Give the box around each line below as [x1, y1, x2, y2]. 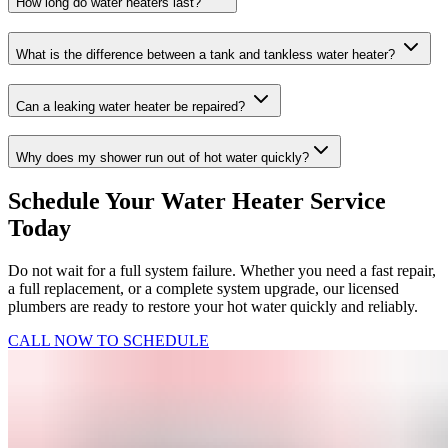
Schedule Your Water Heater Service [8, 188, 386, 215]
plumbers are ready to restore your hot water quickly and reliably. [8, 298, 418, 316]
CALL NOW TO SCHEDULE [8, 332, 209, 350]
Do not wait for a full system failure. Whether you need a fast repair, [8, 262, 436, 280]
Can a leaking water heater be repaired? [16, 98, 249, 114]
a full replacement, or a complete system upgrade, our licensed [8, 280, 399, 298]
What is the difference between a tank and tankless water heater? [16, 47, 399, 63]
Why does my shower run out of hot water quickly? [16, 150, 309, 166]
